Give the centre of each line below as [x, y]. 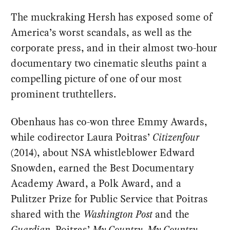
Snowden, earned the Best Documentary [103, 168]
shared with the [47, 214]
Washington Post [119, 214]
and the [172, 214]
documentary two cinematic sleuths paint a [109, 63]
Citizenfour [176, 137]
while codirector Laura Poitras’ [82, 137]
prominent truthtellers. [64, 94]
